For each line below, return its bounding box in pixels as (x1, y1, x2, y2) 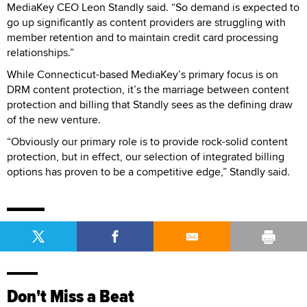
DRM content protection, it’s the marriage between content (7, 81, 289, 97)
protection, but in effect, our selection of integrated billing (7, 148, 284, 164)
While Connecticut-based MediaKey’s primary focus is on (7, 66, 278, 82)
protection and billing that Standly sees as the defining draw (7, 96, 293, 112)
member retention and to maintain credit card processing (7, 29, 278, 45)
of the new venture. (7, 111, 101, 127)
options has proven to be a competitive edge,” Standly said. (7, 163, 290, 180)
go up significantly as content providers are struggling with (7, 14, 286, 30)
